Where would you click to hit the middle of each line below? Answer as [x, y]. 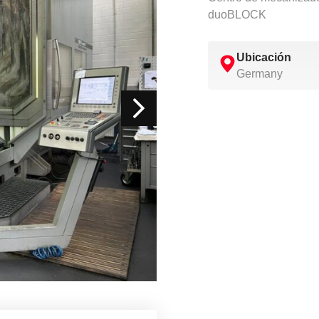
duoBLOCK [237, 14]
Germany [260, 73]
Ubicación [264, 57]
